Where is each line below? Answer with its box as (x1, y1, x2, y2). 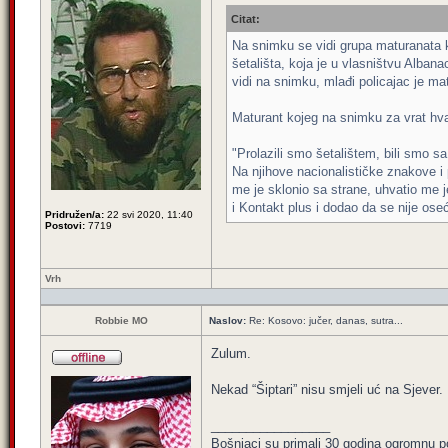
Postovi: (45, 220, 85, 231)
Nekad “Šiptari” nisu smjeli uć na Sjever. (211, 382, 443, 397)
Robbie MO (94, 315, 148, 326)
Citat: (231, 13, 260, 25)
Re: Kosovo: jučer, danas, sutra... (246, 315, 403, 326)
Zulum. (211, 346, 251, 361)
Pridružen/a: (45, 209, 104, 220)
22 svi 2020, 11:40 (104, 209, 193, 220)
